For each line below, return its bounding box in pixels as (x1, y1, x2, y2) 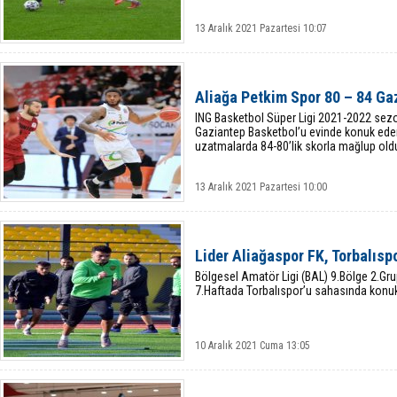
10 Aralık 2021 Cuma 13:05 (195, 339, 310, 352)
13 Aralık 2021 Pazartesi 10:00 (195, 181, 327, 193)
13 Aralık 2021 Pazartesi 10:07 (195, 22, 327, 35)
